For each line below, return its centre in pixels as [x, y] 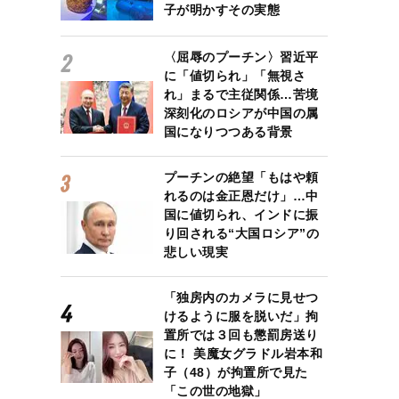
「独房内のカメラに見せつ [241, 298]
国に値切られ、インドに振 [241, 215]
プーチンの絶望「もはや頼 [241, 178]
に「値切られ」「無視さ [235, 76]
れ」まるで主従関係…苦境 [241, 95]
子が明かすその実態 [222, 9]
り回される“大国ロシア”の [241, 234]
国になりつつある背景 [228, 132]
